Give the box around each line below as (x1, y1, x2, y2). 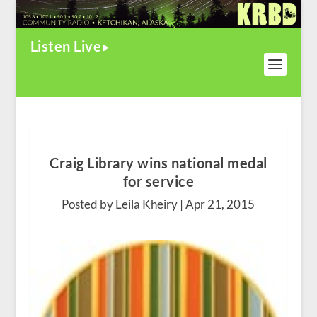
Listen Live (30, 38, 102, 55)
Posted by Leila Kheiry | (62, 197, 186, 212)
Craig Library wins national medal (50, 154, 267, 172)
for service (122, 173, 195, 190)
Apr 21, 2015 (185, 197, 255, 212)
